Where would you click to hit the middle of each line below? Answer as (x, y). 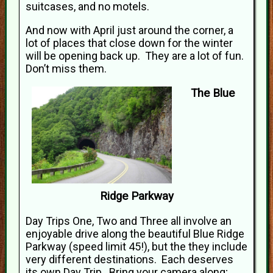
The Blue (213, 94)
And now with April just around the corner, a (129, 30)
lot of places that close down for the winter (129, 43)
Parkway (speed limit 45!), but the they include (136, 247)
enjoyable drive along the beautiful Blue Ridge (135, 234)
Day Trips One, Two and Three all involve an (129, 221)
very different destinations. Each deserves (129, 260)
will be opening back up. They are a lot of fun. (136, 56)
